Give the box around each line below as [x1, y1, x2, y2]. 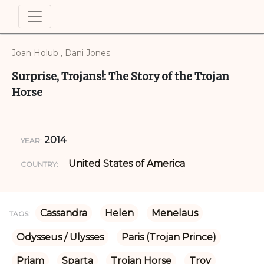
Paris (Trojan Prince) [121, 232, 216, 243]
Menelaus [151, 207, 198, 219]
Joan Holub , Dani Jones [12, 48, 110, 58]
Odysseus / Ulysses [16, 232, 104, 243]
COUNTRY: [21, 160, 58, 169]
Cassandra [40, 207, 87, 219]
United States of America [68, 158, 185, 169]
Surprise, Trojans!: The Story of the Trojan [12, 70, 229, 83]
